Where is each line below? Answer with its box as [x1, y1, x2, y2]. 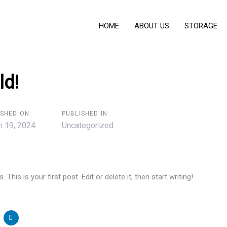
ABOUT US [134, 21, 169, 30]
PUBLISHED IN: [61, 109, 110, 117]
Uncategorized [61, 120, 113, 130]
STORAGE [184, 21, 217, 30]
